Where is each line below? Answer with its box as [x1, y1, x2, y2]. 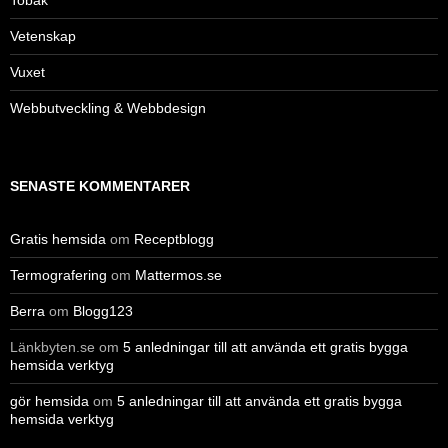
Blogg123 [73, 302, 133, 319]
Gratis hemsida [10, 230, 106, 247]
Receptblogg [134, 230, 214, 247]
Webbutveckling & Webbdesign [10, 99, 206, 116]
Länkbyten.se [10, 338, 95, 355]
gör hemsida [10, 392, 89, 409]
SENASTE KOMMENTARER [10, 177, 190, 194]
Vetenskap [10, 27, 76, 44]
